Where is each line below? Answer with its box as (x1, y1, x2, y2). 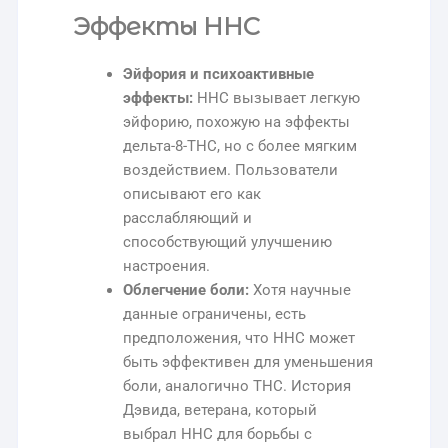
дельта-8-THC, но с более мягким (123, 137, 358, 156)
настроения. (123, 257, 211, 276)
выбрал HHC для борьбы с (123, 425, 313, 444)
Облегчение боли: (123, 281, 250, 300)
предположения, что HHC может (123, 329, 356, 348)
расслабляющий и (123, 209, 253, 228)
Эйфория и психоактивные (123, 65, 315, 84)
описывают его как (123, 185, 262, 204)
